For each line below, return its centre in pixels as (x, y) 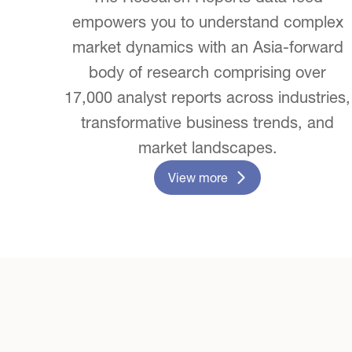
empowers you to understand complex (207, 21)
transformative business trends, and (207, 122)
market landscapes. (207, 147)
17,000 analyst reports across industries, (207, 97)
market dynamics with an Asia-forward (207, 46)
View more (198, 177)
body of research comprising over (207, 71)
